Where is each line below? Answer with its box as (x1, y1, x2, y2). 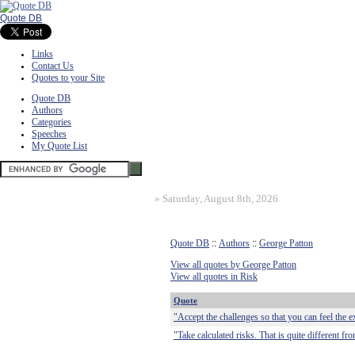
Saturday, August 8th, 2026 (162, 193, 278, 204)
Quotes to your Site (32, 72, 105, 83)
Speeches (32, 128, 67, 139)
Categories (32, 116, 71, 128)
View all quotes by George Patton (170, 259, 296, 270)
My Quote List (32, 140, 87, 151)
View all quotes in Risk (170, 271, 258, 282)
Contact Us (32, 60, 74, 71)
